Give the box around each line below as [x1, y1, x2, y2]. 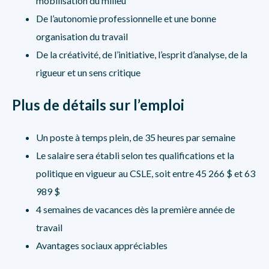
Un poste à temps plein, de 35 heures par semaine [36, 131, 235, 143]
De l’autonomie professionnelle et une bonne [36, 13, 216, 24]
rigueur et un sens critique [36, 67, 141, 78]
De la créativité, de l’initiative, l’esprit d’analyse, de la [36, 49, 247, 60]
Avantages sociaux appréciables [36, 240, 168, 251]
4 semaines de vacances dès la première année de [36, 204, 235, 215]
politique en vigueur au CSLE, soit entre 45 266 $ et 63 [36, 168, 255, 179]
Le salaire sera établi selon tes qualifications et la [36, 150, 234, 161]
